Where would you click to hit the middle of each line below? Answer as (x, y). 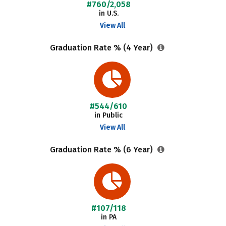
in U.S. (108, 13)
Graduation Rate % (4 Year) (102, 48)
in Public (109, 115)
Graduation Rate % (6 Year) (102, 150)
